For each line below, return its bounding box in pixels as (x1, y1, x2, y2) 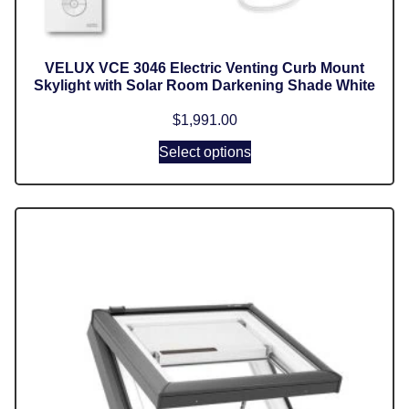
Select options (158, 143, 251, 160)
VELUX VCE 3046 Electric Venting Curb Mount (45, 59, 364, 76)
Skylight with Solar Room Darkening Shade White (34, 77, 375, 93)
